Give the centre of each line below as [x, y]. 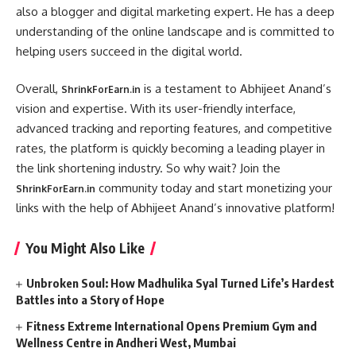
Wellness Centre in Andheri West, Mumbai [126, 342]
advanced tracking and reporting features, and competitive [174, 128]
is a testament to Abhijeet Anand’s [236, 89]
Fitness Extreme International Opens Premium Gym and [172, 326]
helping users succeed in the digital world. [129, 51]
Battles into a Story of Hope [90, 300]
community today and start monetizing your [214, 188]
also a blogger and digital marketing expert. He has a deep [175, 11]
